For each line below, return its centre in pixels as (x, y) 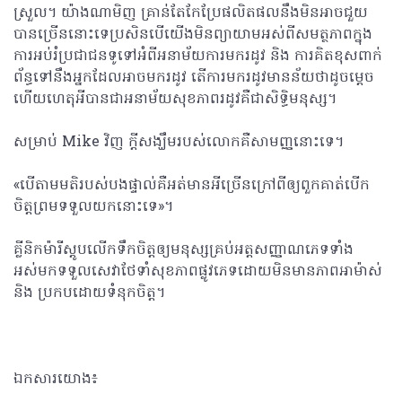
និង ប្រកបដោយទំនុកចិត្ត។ (89, 293)
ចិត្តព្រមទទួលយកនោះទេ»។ (93, 207)
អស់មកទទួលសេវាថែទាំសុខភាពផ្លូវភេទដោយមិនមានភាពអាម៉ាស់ (198, 272)
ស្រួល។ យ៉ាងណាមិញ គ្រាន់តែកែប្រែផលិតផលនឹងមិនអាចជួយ (191, 13)
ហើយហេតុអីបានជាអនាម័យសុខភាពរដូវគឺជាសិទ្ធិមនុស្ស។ (175, 100)
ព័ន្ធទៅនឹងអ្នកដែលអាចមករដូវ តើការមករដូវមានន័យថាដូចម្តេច (194, 78)
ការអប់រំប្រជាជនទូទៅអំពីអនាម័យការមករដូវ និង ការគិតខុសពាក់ (198, 57)
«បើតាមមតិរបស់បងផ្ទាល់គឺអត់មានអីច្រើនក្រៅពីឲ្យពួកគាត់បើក (192, 186)
